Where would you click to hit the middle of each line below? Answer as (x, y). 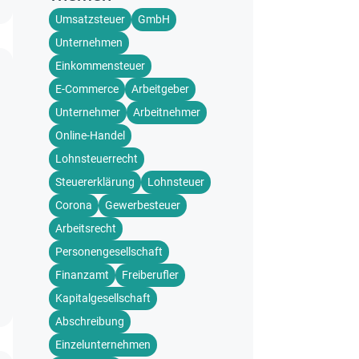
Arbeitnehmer (167, 112)
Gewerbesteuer (143, 205)
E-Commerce (87, 89)
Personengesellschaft (109, 252)
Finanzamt (82, 275)
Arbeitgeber (160, 89)
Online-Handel (90, 135)
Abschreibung (90, 321)
